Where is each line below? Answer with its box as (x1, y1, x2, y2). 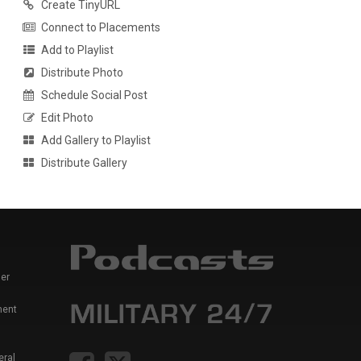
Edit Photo (40, 111, 93, 125)
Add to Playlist (40, 44, 114, 57)
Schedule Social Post (40, 89, 147, 102)
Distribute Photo (40, 66, 123, 80)
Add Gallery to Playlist (40, 134, 151, 147)
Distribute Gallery (40, 156, 127, 170)
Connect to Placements (40, 21, 160, 35)
